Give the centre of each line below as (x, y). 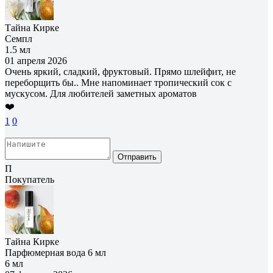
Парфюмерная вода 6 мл (55, 252)
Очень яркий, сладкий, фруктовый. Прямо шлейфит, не (120, 71)
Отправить (137, 157)
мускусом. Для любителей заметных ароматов (101, 93)
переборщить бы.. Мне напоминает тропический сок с (118, 82)
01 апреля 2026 (36, 60)
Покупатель (30, 179)
